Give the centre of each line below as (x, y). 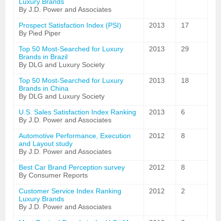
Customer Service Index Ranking (70, 191)
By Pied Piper (40, 33)
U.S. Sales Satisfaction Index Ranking (78, 112)
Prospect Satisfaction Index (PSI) (70, 25)
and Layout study (46, 144)
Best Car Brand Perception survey (72, 167)
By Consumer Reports (54, 175)
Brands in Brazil (43, 57)
